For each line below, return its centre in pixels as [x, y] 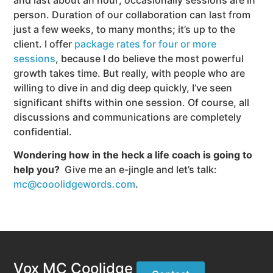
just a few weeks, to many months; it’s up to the [125, 29]
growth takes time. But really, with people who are [129, 73]
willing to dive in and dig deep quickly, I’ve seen [123, 87]
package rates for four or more [146, 44]
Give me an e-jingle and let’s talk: [139, 170]
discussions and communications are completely [128, 117]
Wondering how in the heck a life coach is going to [133, 155]
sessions [35, 58]
